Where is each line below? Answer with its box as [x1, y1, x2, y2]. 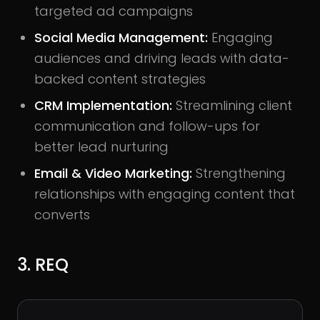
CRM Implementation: [34, 96, 176, 114]
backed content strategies [34, 69, 206, 88]
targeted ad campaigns [34, 1, 193, 20]
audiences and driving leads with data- [34, 49, 289, 67]
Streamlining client [176, 96, 292, 114]
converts [34, 205, 90, 224]
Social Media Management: [34, 28, 211, 46]
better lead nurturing [34, 137, 169, 156]
